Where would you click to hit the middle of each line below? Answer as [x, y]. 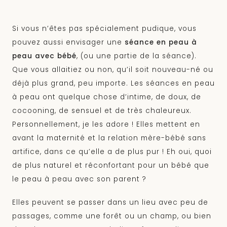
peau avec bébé [44, 56]
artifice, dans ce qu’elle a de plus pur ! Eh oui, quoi [112, 152]
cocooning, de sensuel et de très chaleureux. [102, 110]
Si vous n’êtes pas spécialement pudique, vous [104, 28]
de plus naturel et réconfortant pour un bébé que [111, 165]
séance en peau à [161, 42]
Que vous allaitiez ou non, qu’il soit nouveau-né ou [113, 69]
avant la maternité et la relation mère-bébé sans [109, 138]
